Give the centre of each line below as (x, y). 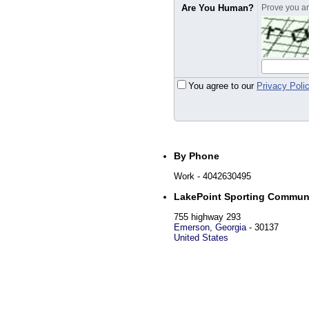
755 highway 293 (207, 217)
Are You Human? (218, 8)
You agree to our (222, 86)
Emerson (192, 227)
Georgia (231, 227)
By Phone (197, 156)
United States (201, 238)
